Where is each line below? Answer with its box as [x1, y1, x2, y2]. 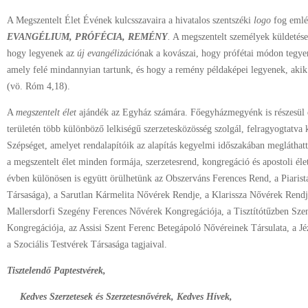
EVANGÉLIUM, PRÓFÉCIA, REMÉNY [7, 32, 168, 42]
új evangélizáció [77, 48, 140, 58]
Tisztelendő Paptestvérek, [7, 265, 106, 276]
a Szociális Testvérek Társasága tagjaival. [7, 239, 167, 250]
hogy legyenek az [7, 48, 77, 58]
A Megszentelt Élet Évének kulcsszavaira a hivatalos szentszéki [7, 15, 254, 25]
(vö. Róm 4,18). [7, 81, 70, 91]
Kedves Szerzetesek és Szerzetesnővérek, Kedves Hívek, [19, 291, 232, 302]
